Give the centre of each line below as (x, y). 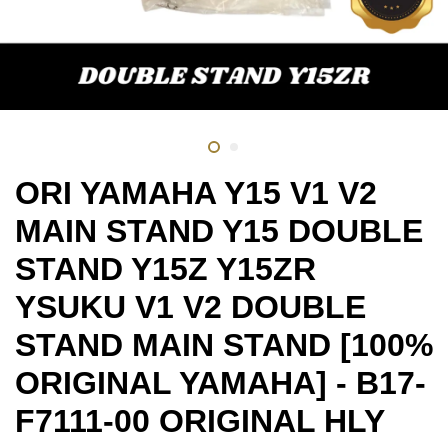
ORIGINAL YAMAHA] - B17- (220, 383)
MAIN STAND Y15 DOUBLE (219, 231)
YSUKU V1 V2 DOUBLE (190, 307)
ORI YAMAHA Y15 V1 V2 (196, 193)
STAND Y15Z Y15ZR (165, 269)
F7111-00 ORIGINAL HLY (199, 421)
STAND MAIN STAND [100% (224, 345)
